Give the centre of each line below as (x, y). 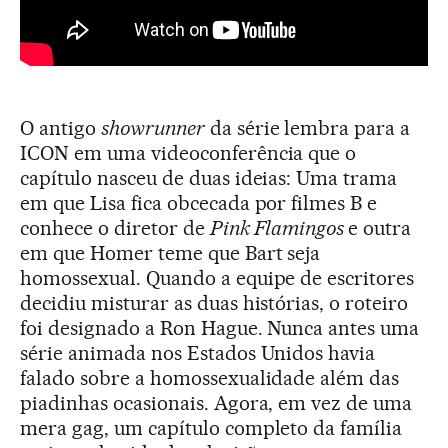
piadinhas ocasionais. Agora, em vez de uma (216, 402)
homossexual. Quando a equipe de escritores (217, 277)
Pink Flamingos (279, 227)
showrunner (152, 127)
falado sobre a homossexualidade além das (210, 377)
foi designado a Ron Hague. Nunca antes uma (220, 327)
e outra (380, 227)
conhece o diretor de (115, 227)
